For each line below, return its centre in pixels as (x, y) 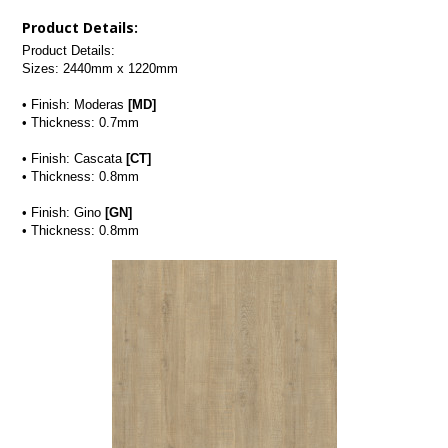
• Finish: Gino (64, 212)
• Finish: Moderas (75, 104)
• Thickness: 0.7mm (81, 122)
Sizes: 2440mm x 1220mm (100, 68)
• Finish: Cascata (74, 158)
